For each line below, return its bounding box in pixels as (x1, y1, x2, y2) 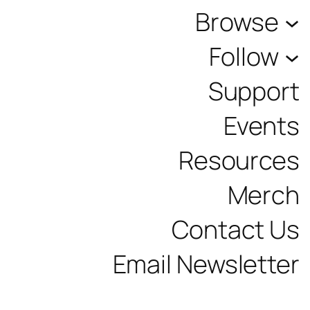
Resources (178, 143, 300, 177)
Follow (209, 39, 279, 73)
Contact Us (172, 212, 300, 246)
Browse (195, 4, 279, 39)
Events (223, 108, 300, 143)
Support (208, 73, 300, 108)
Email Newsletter (112, 246, 300, 281)
